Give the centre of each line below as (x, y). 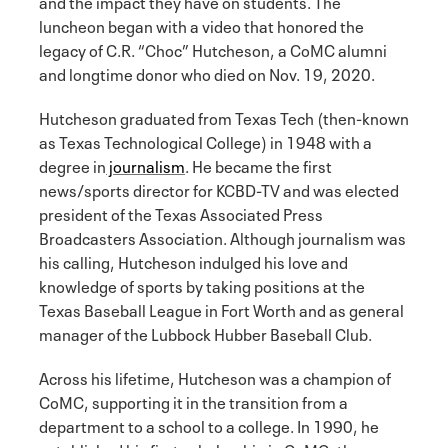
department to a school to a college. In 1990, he (209, 424)
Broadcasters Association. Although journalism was (222, 236)
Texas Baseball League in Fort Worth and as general (221, 308)
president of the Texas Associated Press (181, 212)
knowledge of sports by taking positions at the (202, 284)
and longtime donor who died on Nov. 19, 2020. (207, 72)
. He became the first (258, 164)
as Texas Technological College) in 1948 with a (205, 140)
